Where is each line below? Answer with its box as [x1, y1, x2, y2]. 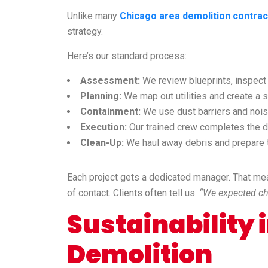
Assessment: [80, 75, 140, 87]
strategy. [67, 26, 103, 38]
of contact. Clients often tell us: [67, 187, 199, 199]
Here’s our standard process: [67, 50, 187, 62]
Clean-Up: [80, 137, 124, 149]
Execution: [80, 121, 127, 133]
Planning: [80, 90, 121, 102]
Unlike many [67, 10, 120, 22]
